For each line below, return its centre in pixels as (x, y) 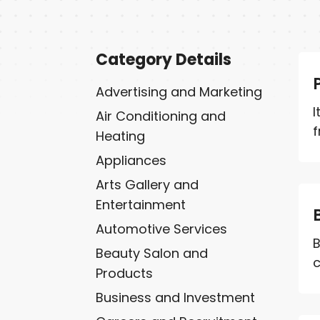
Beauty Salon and (152, 253)
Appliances (131, 160)
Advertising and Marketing (179, 91)
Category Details (164, 59)
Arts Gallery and (147, 184)
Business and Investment (176, 297)
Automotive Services (162, 229)
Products (125, 273)
